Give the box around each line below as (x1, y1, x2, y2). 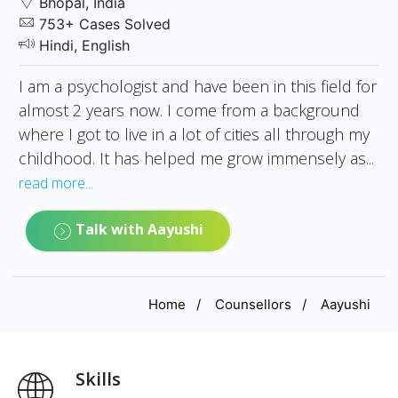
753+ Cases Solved (35, 14, 171, 33)
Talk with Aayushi (72, 219, 203, 240)
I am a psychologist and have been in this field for (19, 75, 377, 97)
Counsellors (215, 295, 291, 313)
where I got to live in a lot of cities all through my (19, 123, 370, 145)
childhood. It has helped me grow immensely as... (19, 147, 374, 169)
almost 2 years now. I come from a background (19, 99, 360, 121)
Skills (76, 366, 121, 391)
